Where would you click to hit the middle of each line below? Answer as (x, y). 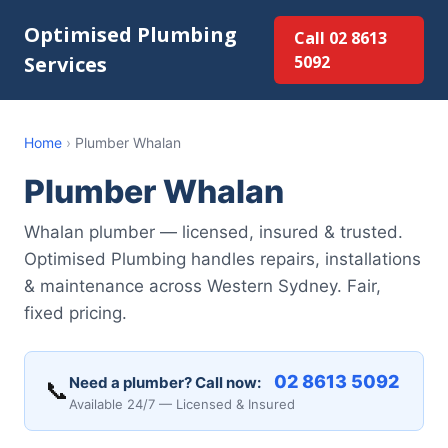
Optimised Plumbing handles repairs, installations (222, 259)
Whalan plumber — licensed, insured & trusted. (213, 232)
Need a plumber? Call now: (165, 382)
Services (65, 64)
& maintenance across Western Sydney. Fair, (202, 286)
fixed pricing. (75, 313)
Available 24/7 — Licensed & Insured (182, 404)
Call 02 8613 (340, 38)
